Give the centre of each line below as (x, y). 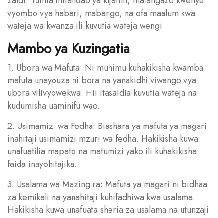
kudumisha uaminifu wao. (54, 105)
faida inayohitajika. (42, 164)
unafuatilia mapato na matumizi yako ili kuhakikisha (102, 151)
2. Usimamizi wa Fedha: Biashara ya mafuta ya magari (107, 126)
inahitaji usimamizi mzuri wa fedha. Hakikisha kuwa (103, 138)
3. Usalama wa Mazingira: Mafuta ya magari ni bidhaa (107, 184)
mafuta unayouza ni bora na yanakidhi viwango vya (102, 80)
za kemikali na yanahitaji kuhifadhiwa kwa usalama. (101, 197)
